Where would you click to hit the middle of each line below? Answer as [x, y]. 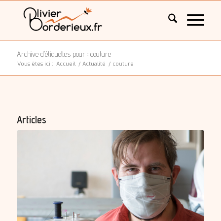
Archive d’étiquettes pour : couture [64, 54]
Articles [31, 120]
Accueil [66, 64]
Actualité [94, 64]
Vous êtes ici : [35, 64]
